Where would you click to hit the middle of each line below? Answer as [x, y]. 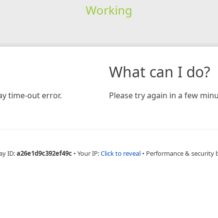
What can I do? [160, 72]
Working [109, 10]
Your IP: [89, 153]
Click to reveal [121, 153]
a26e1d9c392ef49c [44, 153]
